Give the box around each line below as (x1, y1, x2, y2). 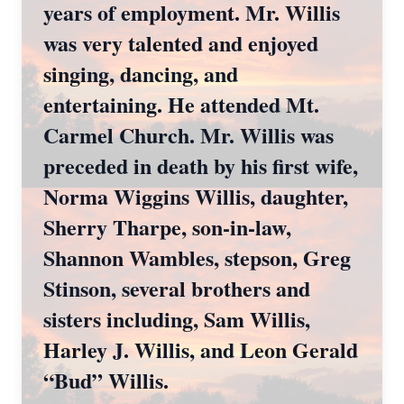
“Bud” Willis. (43, 364, 169, 396)
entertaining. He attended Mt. (43, 88, 319, 120)
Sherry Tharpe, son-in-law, (43, 211, 291, 243)
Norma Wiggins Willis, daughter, (43, 180, 348, 212)
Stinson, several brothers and (43, 272, 310, 304)
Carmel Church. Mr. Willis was (43, 119, 334, 151)
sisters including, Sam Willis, (43, 303, 310, 335)
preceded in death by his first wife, (43, 150, 358, 181)
